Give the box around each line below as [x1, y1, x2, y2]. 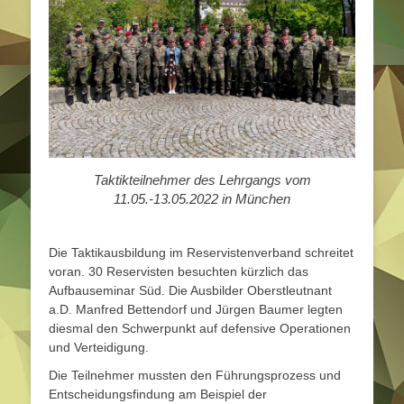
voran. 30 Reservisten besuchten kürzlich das [49, 263, 308, 279]
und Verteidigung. [49, 339, 149, 354]
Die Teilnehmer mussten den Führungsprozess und [49, 367, 341, 382]
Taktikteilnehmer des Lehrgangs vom [93, 172, 311, 188]
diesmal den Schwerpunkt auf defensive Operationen [49, 320, 351, 335]
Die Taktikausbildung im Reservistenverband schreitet [49, 244, 353, 260]
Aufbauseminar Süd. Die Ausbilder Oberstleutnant [49, 282, 332, 298]
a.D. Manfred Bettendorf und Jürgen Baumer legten [49, 301, 343, 317]
